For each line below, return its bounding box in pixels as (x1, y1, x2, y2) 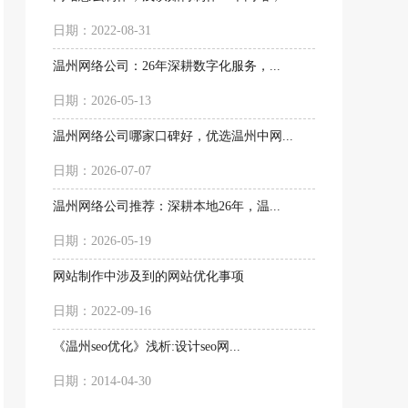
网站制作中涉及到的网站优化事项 (53, 270, 244, 284)
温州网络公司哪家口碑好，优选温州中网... (53, 130, 293, 144)
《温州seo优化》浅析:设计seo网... (53, 341, 240, 354)
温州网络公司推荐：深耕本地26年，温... (53, 200, 280, 214)
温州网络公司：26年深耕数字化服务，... (53, 60, 280, 74)
